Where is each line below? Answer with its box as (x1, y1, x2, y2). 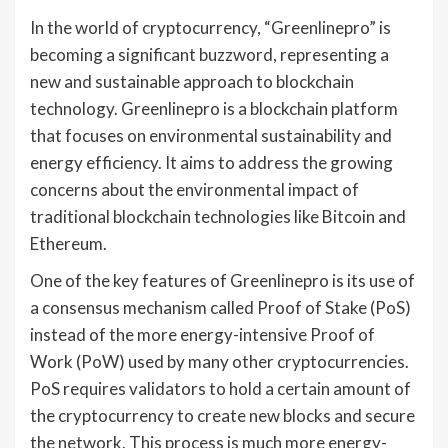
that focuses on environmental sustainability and (30, 125, 392, 147)
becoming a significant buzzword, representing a (30, 44, 389, 66)
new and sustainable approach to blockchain (30, 71, 354, 93)
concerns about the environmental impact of (30, 179, 359, 201)
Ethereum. (30, 233, 107, 255)
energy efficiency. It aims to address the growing (30, 152, 393, 174)
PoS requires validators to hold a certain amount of (30, 378, 411, 400)
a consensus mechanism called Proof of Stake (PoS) (30, 297, 411, 319)
